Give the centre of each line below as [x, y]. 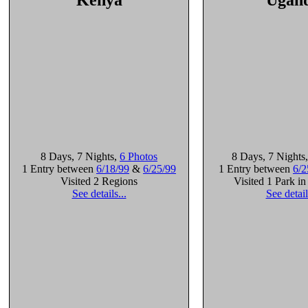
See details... [99, 194]
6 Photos [139, 156]
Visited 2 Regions [99, 181]
